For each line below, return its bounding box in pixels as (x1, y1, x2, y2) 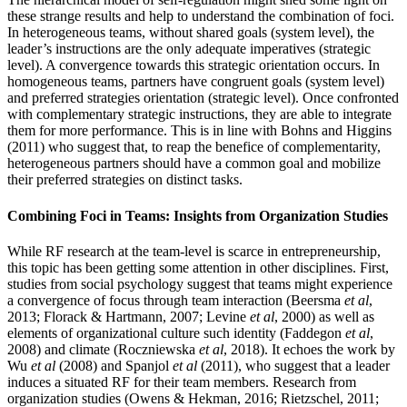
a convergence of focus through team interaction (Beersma (7, 292, 344, 308)
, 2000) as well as (274, 308, 374, 324)
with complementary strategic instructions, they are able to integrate (7, 106, 392, 123)
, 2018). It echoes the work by (223, 341, 395, 357)
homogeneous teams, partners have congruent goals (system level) (7, 74, 384, 90)
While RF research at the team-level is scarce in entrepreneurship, (7, 243, 381, 259)
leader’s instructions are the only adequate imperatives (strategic (7, 41, 371, 57)
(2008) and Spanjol (55, 357, 173, 373)
